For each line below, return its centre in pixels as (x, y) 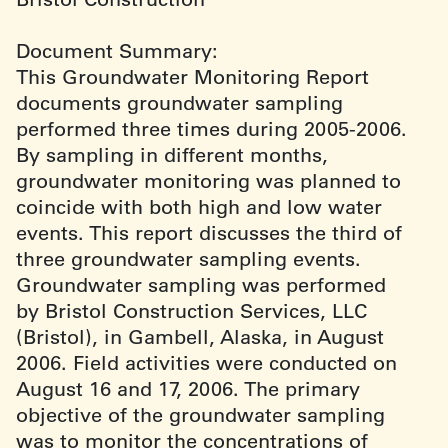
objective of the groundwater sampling (200, 414)
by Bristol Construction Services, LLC (191, 310)
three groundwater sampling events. (188, 258)
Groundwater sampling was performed (201, 284)
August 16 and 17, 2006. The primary (188, 388)
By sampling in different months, (172, 154)
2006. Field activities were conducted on (206, 362)
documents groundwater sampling (179, 102)
